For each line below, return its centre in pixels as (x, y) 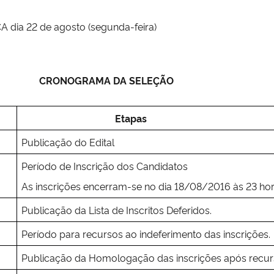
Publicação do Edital (68, 142)
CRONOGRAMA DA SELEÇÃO (106, 80)
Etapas (84, 118)
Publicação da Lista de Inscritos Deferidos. (116, 209)
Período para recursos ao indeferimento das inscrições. (146, 233)
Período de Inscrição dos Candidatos (104, 165)
